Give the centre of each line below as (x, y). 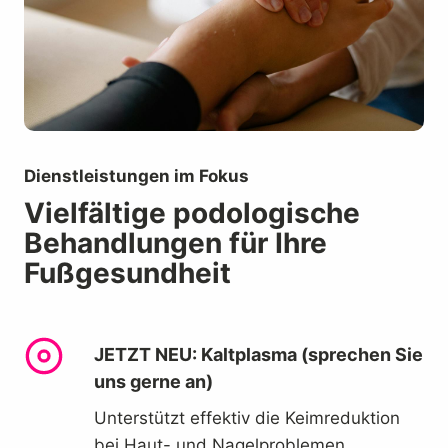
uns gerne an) (153, 381)
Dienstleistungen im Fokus (136, 175)
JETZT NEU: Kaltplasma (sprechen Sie (258, 354)
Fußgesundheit (127, 272)
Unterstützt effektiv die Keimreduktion (247, 417)
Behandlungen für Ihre (175, 242)
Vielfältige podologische (192, 212)
